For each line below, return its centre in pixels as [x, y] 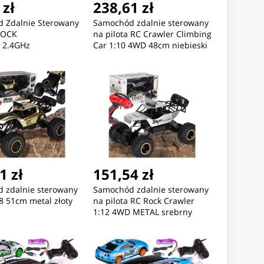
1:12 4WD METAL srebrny [142, 212]
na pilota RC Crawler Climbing [152, 34]
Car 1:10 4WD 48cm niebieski [150, 45]
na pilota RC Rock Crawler [143, 201]
